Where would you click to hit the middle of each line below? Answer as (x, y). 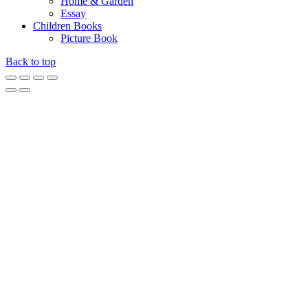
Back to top (31, 62)
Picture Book (89, 38)
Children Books (67, 26)
